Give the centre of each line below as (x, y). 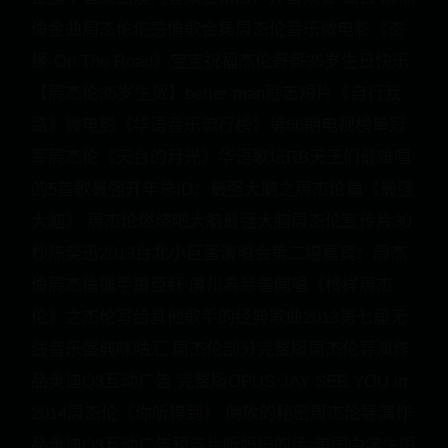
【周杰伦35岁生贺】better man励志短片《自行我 (216, 93)
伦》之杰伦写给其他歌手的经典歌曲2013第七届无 (219, 317)
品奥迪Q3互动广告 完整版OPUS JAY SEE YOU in (219, 381)
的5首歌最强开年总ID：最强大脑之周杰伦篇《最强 (222, 189)
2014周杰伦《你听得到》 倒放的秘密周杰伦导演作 (221, 413)
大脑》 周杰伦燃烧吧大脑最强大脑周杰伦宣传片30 (221, 221)
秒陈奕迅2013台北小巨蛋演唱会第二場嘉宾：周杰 (219, 253)
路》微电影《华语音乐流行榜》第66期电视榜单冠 (218, 125)
